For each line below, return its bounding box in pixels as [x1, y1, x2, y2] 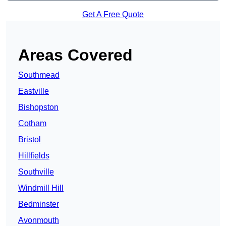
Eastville [18, 87, 49, 96]
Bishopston [18, 103, 59, 112]
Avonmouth [18, 216, 59, 225]
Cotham [18, 119, 46, 128]
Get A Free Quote [82, 10, 144, 19]
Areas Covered [18, 46, 133, 65]
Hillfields [18, 151, 49, 160]
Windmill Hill [18, 184, 64, 193]
